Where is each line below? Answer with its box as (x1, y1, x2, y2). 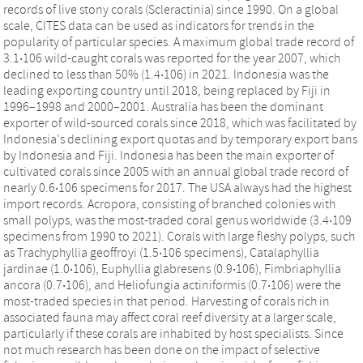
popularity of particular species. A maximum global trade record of (3, 35, 354, 49)
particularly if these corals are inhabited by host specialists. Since (3, 327, 344, 341)
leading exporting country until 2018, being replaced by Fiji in (3, 83, 331, 98)
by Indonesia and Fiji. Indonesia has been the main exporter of (3, 148, 334, 163)
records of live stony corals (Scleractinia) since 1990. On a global (3, 2, 339, 17)
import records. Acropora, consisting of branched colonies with (3, 197, 335, 211)
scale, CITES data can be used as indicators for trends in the (3, 19, 314, 33)
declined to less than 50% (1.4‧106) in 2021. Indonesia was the (3, 67, 329, 82)
